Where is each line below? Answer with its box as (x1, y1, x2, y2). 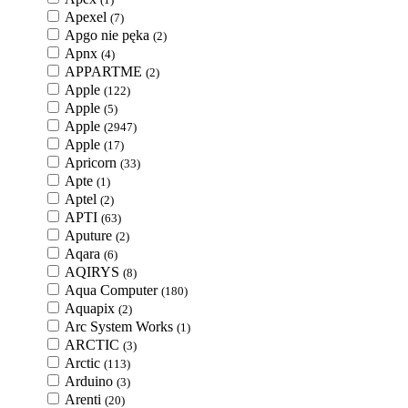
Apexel (65, 9, 110, 25)
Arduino (65, 373, 117, 389)
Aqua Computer (65, 282, 161, 298)
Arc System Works (65, 319, 177, 334)
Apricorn (65, 155, 120, 170)
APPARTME (65, 64, 146, 79)
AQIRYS (65, 264, 123, 280)
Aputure (65, 228, 116, 243)
